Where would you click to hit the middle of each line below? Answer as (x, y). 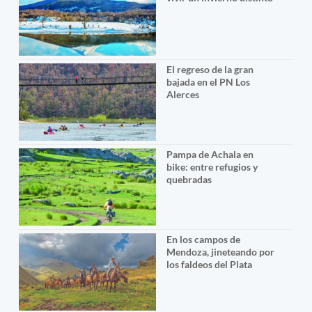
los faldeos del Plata (209, 264)
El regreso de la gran (210, 70)
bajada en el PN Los (208, 82)
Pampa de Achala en (210, 155)
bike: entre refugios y (212, 167)
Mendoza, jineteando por (220, 251)
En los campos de (203, 239)
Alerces (182, 95)
